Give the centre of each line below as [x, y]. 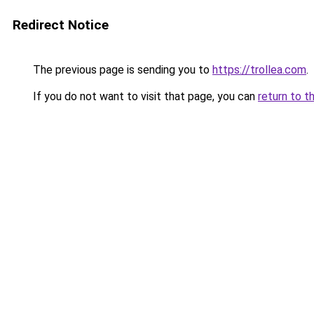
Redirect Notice [61, 25]
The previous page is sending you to [121, 70]
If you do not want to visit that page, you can [144, 96]
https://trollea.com [259, 70]
